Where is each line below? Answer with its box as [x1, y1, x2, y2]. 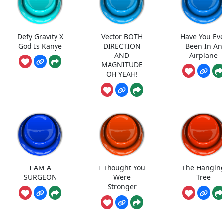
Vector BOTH [101, 31, 143, 41]
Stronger [107, 182, 137, 192]
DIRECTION [103, 41, 141, 51]
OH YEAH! [106, 69, 138, 79]
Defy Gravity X [17, 31, 63, 41]
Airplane [189, 50, 218, 60]
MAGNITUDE [101, 59, 143, 69]
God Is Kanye [18, 41, 62, 51]
